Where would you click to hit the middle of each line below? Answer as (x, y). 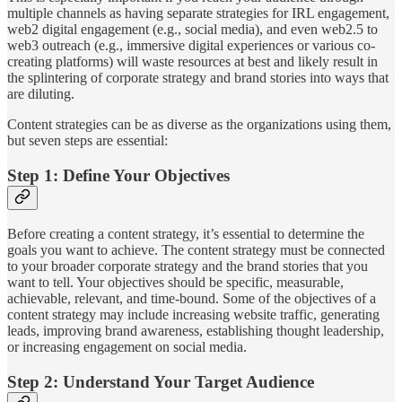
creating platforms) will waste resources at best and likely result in (192, 61)
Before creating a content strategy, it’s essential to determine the (186, 234)
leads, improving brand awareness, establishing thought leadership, (196, 331)
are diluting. (41, 93)
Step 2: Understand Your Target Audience (161, 382)
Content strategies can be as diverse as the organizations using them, (199, 124)
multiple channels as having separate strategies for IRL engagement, (198, 13)
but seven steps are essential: (87, 140)
